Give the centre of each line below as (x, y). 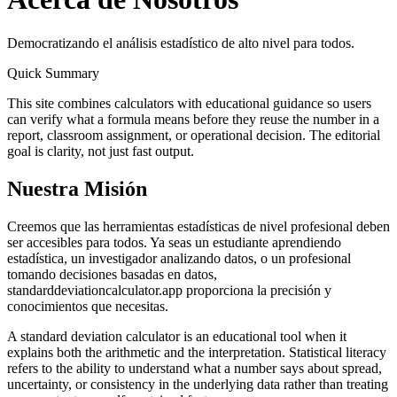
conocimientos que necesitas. (88, 306)
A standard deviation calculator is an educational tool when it (177, 336)
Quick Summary (53, 73)
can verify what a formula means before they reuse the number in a (193, 119)
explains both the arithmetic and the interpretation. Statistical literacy (197, 352)
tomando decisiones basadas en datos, (112, 274)
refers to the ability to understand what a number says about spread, (195, 368)
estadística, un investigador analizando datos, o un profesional (179, 258)
